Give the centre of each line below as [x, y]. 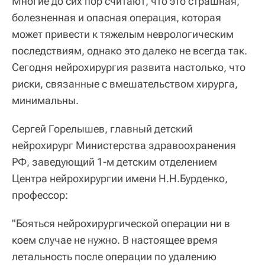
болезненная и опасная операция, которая [117, 18]
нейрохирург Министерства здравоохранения [124, 146]
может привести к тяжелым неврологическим [123, 34]
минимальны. [45, 101]
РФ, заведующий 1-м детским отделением [114, 162]
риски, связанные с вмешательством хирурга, [125, 84]
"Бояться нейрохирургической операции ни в [121, 224]
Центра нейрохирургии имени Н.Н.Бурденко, [120, 179]
